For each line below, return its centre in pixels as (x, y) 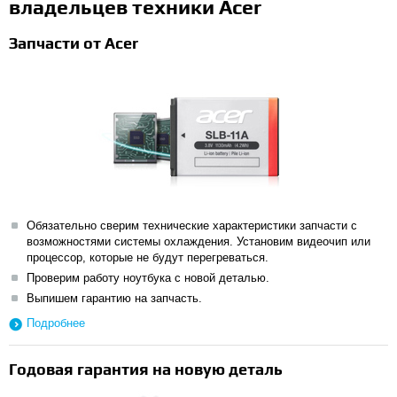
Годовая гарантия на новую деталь (146, 369)
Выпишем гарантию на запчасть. (114, 298)
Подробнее (56, 323)
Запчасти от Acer (74, 43)
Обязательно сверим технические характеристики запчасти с (192, 226)
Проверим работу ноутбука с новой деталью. (148, 278)
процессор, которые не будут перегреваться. (148, 257)
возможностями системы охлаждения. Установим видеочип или (198, 241)
